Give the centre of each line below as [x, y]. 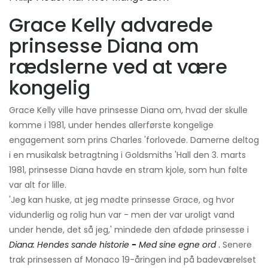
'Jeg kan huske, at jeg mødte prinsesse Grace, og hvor [122, 200]
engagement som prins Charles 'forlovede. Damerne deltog [134, 140]
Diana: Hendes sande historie [70, 245]
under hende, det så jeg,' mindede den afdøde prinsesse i [129, 230]
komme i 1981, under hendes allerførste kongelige [111, 125]
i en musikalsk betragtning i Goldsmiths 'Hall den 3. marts [127, 155]
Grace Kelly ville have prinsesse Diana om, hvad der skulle [128, 110]
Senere [236, 245]
